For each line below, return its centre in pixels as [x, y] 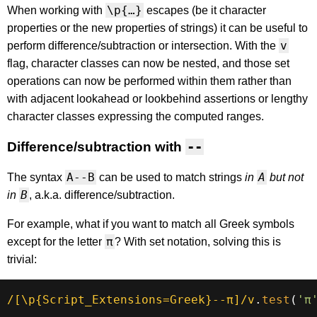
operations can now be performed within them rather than [149, 81]
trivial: [22, 260]
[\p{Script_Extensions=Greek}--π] [127, 300]
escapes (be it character [205, 11]
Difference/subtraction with [96, 147]
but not [285, 178]
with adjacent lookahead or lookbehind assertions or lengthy [157, 99]
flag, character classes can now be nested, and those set [148, 64]
